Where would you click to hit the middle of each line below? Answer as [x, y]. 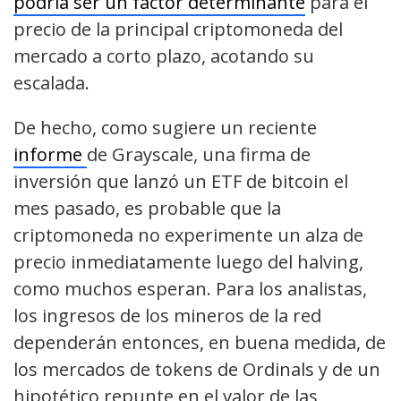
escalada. [51, 83]
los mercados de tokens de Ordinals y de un [197, 370]
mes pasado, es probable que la [147, 209]
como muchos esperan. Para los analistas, [190, 289]
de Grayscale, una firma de [199, 155]
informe [50, 155]
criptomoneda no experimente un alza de [188, 235]
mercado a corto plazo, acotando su [164, 56]
